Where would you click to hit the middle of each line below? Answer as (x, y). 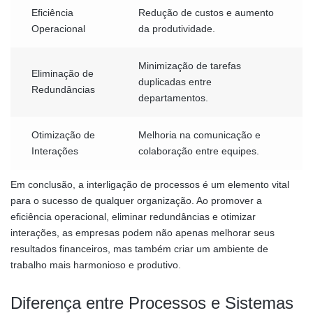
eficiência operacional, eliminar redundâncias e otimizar (133, 217)
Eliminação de (63, 74)
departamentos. (173, 98)
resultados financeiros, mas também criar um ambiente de (139, 249)
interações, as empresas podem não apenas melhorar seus (143, 233)
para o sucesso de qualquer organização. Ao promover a (136, 201)
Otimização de (63, 135)
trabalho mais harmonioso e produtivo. (96, 265)
